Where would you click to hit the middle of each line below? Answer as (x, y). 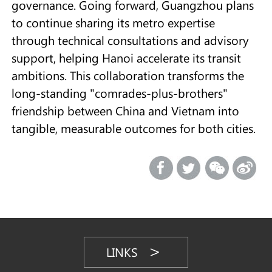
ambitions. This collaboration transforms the (127, 75)
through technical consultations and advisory (130, 40)
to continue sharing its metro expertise (113, 22)
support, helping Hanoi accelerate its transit (126, 57)
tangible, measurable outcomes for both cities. (133, 128)
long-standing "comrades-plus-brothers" (119, 93)
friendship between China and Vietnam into (125, 110)
